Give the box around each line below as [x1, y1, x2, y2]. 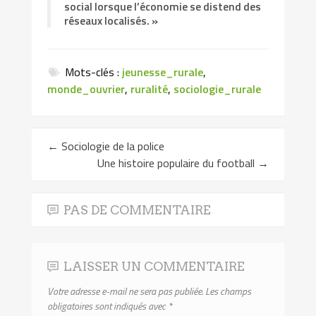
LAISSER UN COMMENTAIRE [63, 258, 245, 274]
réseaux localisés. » [64, 12, 159, 30]
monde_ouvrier [47, 80, 126, 98]
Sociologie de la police [59, 138, 165, 155]
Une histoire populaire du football [97, 154, 257, 172]
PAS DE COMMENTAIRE [63, 202, 212, 218]
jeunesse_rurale [122, 63, 204, 81]
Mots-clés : [62, 63, 123, 81]
